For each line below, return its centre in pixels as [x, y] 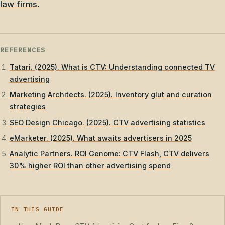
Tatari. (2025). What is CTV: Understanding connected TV [112, 67]
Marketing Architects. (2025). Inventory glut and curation [110, 94]
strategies [27, 106]
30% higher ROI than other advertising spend [90, 166]
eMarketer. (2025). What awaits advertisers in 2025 [100, 138]
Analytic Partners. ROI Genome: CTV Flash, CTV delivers [109, 154]
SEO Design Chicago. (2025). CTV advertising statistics [107, 122]
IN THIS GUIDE [37, 209]
